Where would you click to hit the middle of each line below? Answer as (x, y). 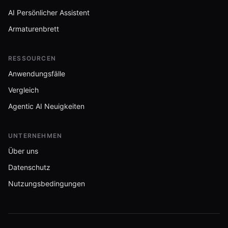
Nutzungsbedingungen (47, 183)
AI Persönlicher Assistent (49, 12)
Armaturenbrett (34, 29)
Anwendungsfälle (37, 74)
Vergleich (23, 90)
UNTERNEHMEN (35, 136)
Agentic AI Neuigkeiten (46, 106)
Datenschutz (29, 167)
